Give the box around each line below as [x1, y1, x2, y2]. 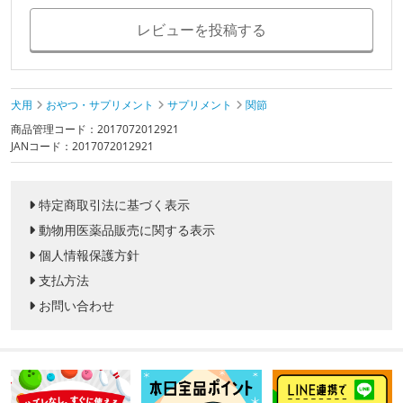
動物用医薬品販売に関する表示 [39, 221, 215, 239]
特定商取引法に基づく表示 [39, 196, 190, 214]
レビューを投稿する [137, 20, 266, 40]
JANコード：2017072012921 [11, 139, 154, 155]
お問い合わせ [39, 297, 114, 315]
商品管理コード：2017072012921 [11, 121, 179, 138]
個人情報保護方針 [39, 246, 139, 264]
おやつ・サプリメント [46, 97, 154, 113]
